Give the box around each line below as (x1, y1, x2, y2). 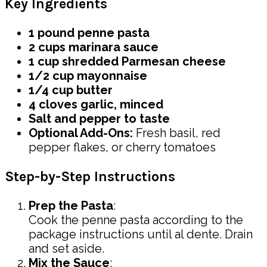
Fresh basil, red (133, 126, 221, 141)
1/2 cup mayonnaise (29, 69, 147, 83)
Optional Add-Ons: (29, 126, 133, 141)
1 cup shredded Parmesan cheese (29, 54, 226, 69)
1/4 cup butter (29, 83, 113, 98)
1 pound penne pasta (29, 26, 150, 41)
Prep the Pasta (29, 198, 113, 213)
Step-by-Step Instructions (5, 168, 175, 185)
